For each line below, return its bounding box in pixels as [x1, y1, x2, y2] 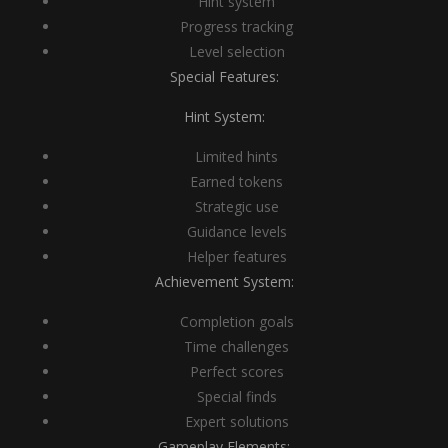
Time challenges [184, 337, 289, 356]
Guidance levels [186, 222, 287, 241]
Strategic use [194, 197, 279, 216]
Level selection [188, 42, 285, 61]
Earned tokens [190, 172, 283, 191]
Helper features [186, 247, 287, 266]
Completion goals [179, 312, 294, 331]
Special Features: [169, 67, 279, 86]
